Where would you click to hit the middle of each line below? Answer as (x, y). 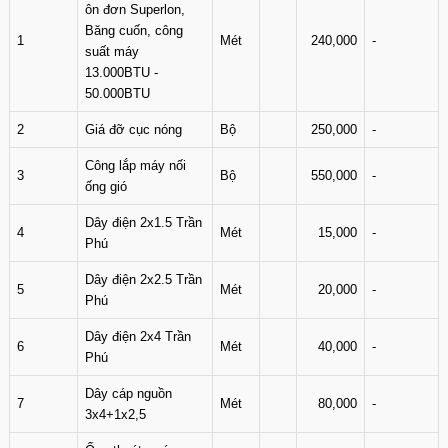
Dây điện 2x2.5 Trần (143, 279)
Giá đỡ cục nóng (133, 129)
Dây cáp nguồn (128, 393)
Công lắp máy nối (135, 165)
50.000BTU (117, 93)
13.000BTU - (121, 72)
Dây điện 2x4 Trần (138, 336)
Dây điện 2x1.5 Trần (143, 222)
